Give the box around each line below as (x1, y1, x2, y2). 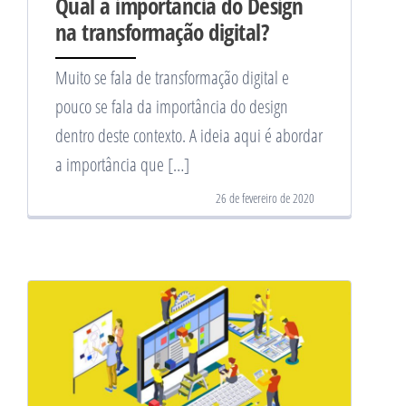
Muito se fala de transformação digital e (55, 65, 289, 91)
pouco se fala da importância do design (55, 94, 288, 120)
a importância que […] (55, 152, 189, 178)
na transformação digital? (55, 16, 269, 48)
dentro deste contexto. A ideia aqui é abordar (55, 123, 323, 149)
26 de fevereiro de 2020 (216, 189, 314, 208)
